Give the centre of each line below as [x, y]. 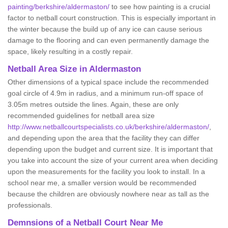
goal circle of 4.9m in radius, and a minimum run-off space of [105, 93]
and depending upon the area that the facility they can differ [104, 138]
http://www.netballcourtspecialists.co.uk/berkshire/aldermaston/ [108, 127]
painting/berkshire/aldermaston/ [59, 7]
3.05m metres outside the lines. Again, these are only [93, 104]
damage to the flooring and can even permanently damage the [108, 40]
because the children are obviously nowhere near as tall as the [108, 194]
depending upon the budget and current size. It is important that [110, 149]
